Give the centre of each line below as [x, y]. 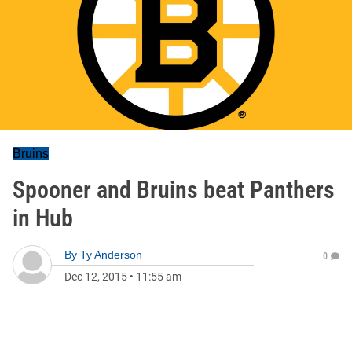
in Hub [43, 218]
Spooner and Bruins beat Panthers [174, 190]
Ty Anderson [111, 255]
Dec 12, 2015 [96, 277]
